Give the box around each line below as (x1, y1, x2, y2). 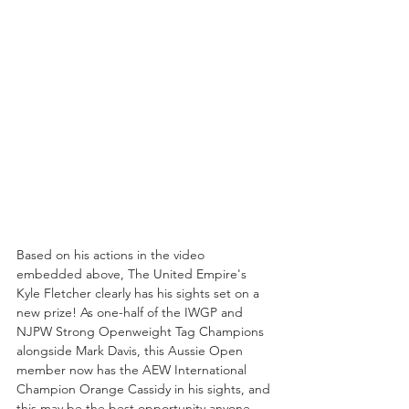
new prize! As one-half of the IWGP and (16, 304, 246, 321)
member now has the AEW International (16, 362, 250, 379)
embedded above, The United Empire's (16, 266, 250, 283)
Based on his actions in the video (16, 246, 208, 264)
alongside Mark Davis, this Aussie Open (16, 342, 246, 360)
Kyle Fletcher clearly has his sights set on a (16, 285, 263, 302)
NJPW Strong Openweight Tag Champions (16, 323, 267, 341)
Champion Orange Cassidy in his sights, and (16, 381, 274, 398)
